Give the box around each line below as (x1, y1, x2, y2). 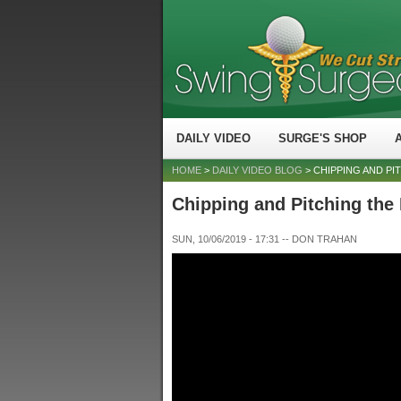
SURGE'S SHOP (278, 132, 367, 145)
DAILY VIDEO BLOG (212, 165, 303, 175)
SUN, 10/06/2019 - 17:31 (172, 234, 279, 244)
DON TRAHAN (292, 234, 357, 244)
